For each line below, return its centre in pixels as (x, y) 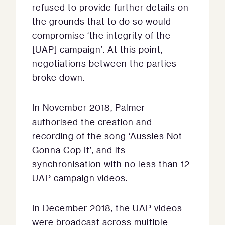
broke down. (59, 78)
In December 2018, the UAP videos (107, 208)
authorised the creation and (92, 122)
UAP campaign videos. (80, 178)
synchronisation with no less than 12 (111, 164)
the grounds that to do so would (102, 21)
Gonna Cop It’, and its (79, 150)
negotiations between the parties (104, 64)
